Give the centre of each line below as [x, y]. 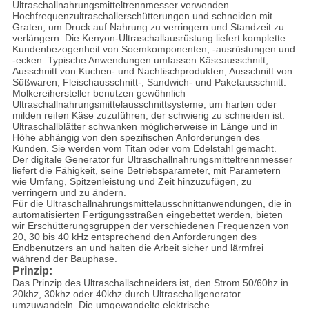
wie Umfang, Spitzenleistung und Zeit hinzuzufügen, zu [132, 182]
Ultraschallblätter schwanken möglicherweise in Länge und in [145, 127]
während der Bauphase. [64, 259]
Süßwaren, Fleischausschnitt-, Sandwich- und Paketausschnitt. [149, 82]
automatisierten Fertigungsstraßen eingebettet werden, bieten [147, 215]
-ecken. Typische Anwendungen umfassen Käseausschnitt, [140, 60]
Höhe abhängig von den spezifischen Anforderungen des [136, 138]
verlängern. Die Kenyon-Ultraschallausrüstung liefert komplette [149, 38]
